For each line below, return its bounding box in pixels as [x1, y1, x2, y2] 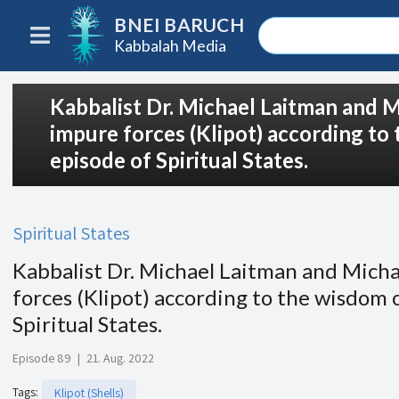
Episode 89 [12, 350, 71, 366]
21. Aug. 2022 [86, 350, 154, 366]
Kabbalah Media [114, 36, 227, 55]
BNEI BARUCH [114, 13, 244, 37]
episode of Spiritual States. [50, 146, 308, 173]
